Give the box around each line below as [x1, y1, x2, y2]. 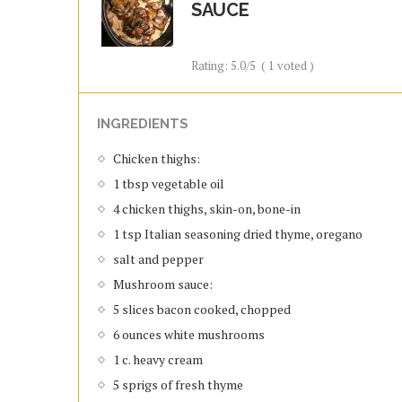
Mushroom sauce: [113, 275, 213, 293]
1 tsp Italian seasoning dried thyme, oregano [113, 225, 363, 242]
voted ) [275, 57, 314, 74]
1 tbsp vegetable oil [113, 175, 224, 192]
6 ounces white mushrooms [113, 326, 265, 343]
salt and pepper [113, 250, 204, 267]
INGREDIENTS [97, 116, 188, 132]
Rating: [191, 57, 231, 74]
